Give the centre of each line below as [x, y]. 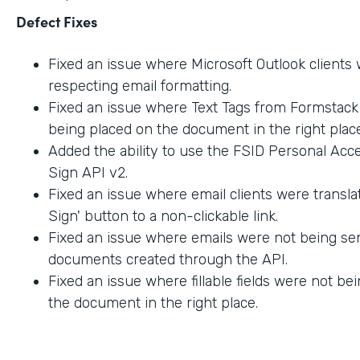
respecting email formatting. [140, 86]
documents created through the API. [168, 259]
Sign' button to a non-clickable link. [163, 216]
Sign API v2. [88, 172]
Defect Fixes [57, 21]
